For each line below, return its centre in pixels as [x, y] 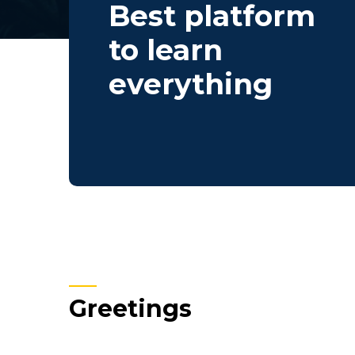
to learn [166, 50]
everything [191, 84]
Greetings [130, 309]
